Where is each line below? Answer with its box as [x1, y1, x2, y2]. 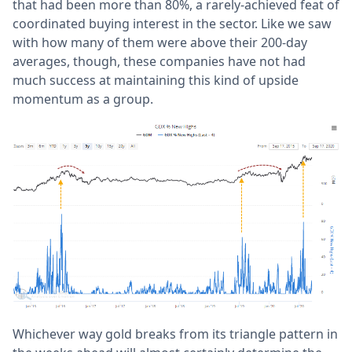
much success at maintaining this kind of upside [13, 71, 299, 89]
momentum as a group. [13, 90, 153, 108]
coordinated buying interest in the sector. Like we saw [13, 14, 332, 32]
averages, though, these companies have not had [13, 52, 306, 70]
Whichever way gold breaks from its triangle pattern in [13, 324, 338, 343]
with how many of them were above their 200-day [13, 33, 307, 51]
